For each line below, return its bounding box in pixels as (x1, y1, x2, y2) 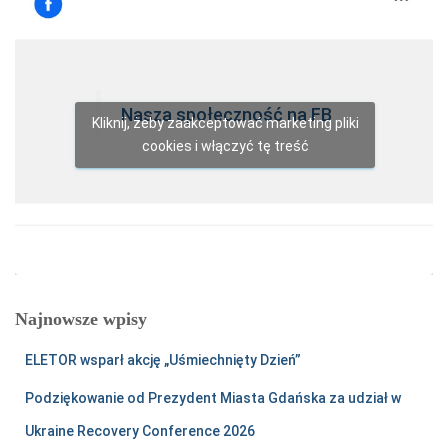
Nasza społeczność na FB (121, 104, 332, 126)
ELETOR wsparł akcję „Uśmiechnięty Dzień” (25, 352, 301, 369)
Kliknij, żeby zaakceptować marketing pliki (91, 114, 359, 131)
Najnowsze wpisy (15, 309, 147, 330)
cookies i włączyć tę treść (141, 137, 309, 154)
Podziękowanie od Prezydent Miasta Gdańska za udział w (25, 390, 401, 407)
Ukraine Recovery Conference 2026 (25, 423, 255, 440)
